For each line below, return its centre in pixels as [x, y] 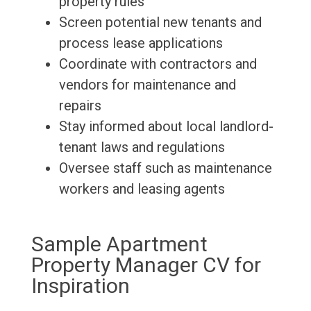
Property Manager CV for [146, 265]
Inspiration [80, 286]
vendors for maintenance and [147, 85]
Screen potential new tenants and [160, 23]
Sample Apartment [119, 244]
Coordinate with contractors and [158, 64]
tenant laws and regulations [142, 148]
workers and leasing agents [142, 189]
